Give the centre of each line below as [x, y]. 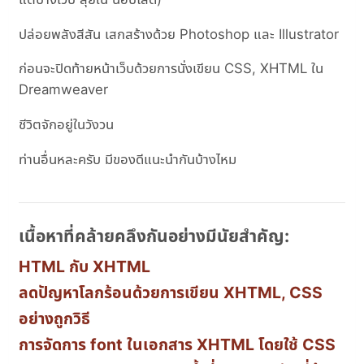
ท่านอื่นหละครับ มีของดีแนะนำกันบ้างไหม [128, 159]
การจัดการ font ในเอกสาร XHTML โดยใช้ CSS [178, 344]
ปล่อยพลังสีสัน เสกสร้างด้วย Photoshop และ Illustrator [179, 34]
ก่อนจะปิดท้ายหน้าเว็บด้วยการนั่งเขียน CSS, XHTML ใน [171, 69]
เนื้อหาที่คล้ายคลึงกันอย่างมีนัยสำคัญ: [154, 236]
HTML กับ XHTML [85, 266]
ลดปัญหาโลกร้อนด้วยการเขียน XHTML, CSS [171, 292]
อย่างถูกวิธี [55, 318]
